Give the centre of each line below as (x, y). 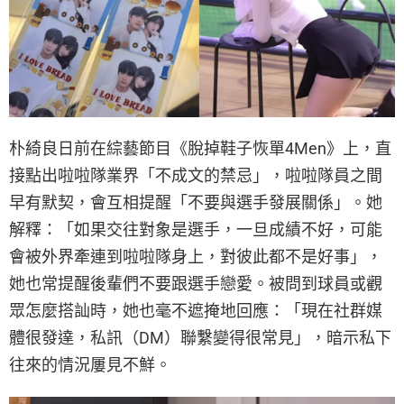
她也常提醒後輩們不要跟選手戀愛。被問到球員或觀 (196, 283)
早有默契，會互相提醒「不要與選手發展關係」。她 (196, 202)
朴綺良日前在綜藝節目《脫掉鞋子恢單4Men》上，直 (200, 148)
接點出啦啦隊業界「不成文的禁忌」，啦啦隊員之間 (196, 175)
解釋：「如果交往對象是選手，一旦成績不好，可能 (196, 229)
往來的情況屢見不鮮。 (90, 364)
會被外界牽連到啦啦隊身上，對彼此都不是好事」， (196, 256)
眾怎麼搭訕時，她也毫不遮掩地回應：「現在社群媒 (196, 310)
